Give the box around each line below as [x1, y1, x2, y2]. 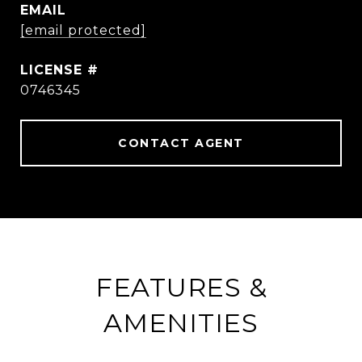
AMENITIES [103, 307, 259, 339]
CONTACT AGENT [118, 136, 244, 150]
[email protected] [20, 23, 146, 38]
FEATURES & [95, 271, 267, 303]
